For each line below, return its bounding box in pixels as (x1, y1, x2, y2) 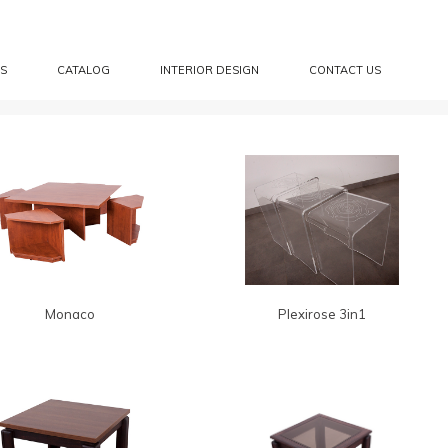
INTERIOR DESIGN (159, 63, 259, 77)
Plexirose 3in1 (278, 306, 366, 322)
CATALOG (56, 63, 110, 77)
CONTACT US (308, 63, 381, 77)
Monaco (45, 306, 95, 322)
